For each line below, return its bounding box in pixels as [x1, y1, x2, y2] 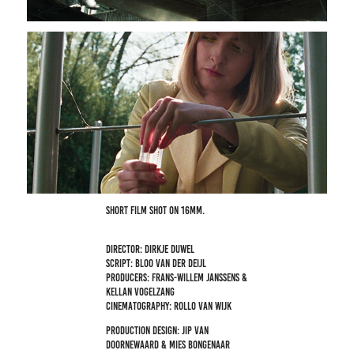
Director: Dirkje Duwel [106, 243, 195, 255]
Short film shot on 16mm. [106, 204, 208, 217]
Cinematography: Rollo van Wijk [106, 299, 232, 312]
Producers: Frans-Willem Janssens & [106, 271, 248, 284]
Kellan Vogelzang [106, 285, 175, 298]
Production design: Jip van [106, 324, 209, 337]
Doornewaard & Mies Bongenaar [106, 338, 231, 351]
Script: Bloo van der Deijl [106, 257, 207, 269]
